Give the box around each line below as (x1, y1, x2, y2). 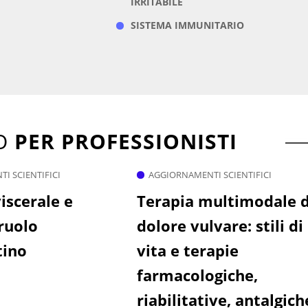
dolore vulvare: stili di (136, 215, 303, 236)
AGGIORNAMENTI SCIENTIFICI (148, 168, 272, 181)
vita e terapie (136, 240, 239, 261)
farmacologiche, (136, 265, 258, 286)
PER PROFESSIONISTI (14, 127, 237, 156)
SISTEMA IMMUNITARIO (130, 19, 244, 32)
